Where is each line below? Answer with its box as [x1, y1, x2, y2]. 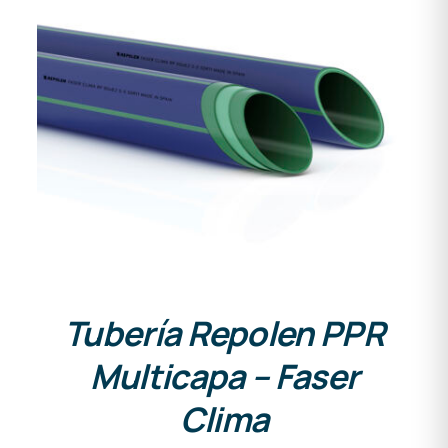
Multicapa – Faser [89, 353, 359, 400]
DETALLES [192, 103, 256, 121]
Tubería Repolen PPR [63, 310, 385, 357]
